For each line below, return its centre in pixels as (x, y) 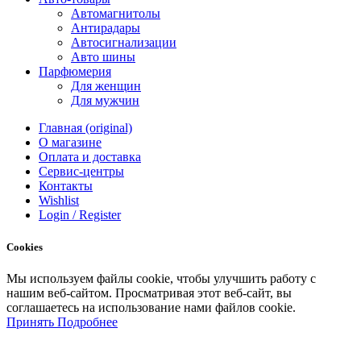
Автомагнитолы (116, 14)
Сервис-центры (81, 172)
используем (62, 278)
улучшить (240, 278)
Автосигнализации (124, 43)
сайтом (89, 293)
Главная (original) (85, 128)
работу (288, 278)
